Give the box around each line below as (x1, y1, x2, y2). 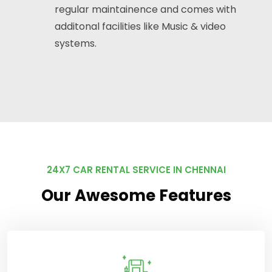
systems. (55, 36, 97, 51)
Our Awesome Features (41, 185, 231, 207)
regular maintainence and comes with (55, 2, 236, 17)
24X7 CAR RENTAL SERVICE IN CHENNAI (46, 163, 226, 177)
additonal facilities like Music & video (55, 19, 226, 34)
